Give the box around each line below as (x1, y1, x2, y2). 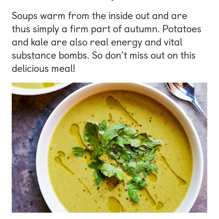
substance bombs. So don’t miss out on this (12, 49, 196, 62)
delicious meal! (12, 63, 75, 75)
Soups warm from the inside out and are (12, 10, 187, 22)
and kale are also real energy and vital (12, 36, 182, 48)
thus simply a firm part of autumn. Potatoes (12, 23, 201, 35)
